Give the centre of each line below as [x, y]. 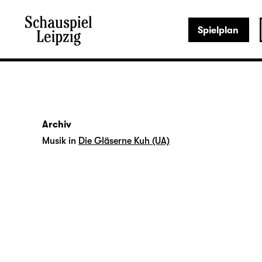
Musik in [59, 141]
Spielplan [218, 30]
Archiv [57, 125]
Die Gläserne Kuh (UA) [124, 141]
